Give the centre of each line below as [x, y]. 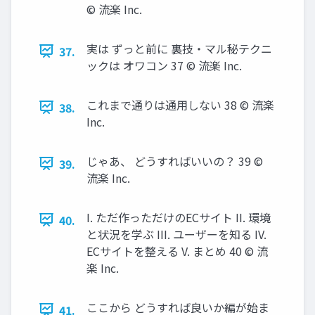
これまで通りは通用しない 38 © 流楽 [180, 104]
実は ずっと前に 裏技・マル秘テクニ [179, 48]
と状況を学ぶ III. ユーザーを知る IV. [176, 234]
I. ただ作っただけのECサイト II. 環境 [179, 217]
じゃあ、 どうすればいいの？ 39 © [175, 161]
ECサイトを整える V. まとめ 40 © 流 [177, 251]
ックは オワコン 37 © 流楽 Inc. [164, 65]
